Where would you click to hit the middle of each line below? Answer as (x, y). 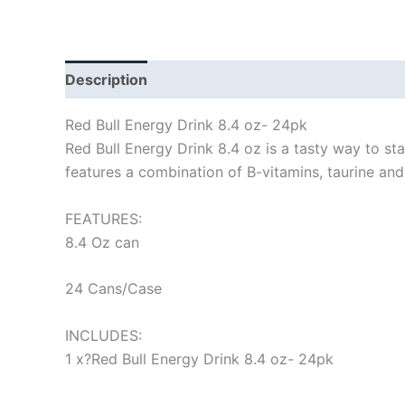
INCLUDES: (104, 335)
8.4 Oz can (102, 242)
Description (106, 79)
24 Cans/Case (113, 289)
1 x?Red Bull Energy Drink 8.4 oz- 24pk (199, 358)
